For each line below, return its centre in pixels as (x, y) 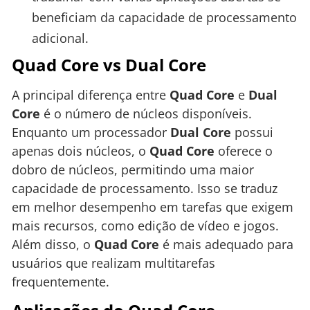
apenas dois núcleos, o (81, 151)
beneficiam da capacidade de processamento (164, 17)
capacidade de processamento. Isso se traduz (145, 188)
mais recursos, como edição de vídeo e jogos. (145, 225)
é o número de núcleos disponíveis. (146, 113)
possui (252, 132)
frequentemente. (61, 281)
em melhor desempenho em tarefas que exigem (153, 207)
